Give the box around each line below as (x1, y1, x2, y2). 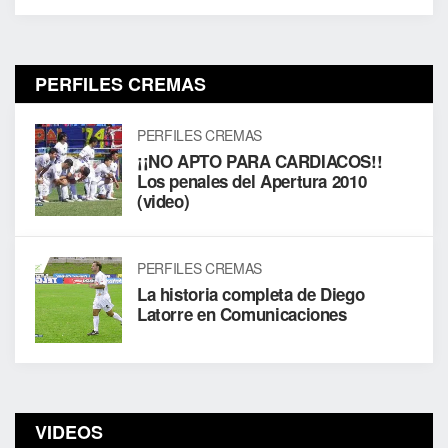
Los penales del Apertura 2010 (136, 168, 367, 193)
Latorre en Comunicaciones (136, 301, 347, 326)
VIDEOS (35, 419, 103, 446)
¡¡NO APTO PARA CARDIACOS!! (136, 148, 383, 173)
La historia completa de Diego (136, 281, 365, 306)
